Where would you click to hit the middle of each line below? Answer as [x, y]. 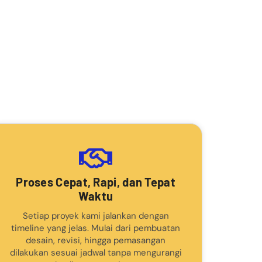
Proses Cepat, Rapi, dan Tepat [96, 182]
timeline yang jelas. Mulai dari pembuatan [96, 228]
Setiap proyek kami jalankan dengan [96, 216]
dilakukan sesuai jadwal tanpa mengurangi [96, 252]
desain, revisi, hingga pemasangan [96, 240]
